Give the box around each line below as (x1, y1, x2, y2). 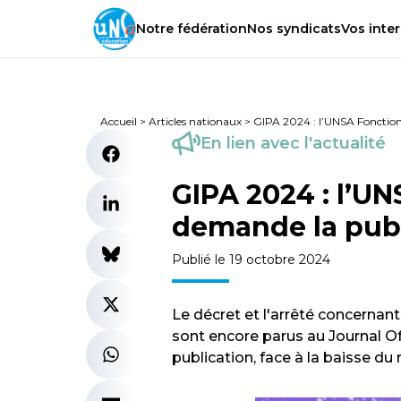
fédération (174, 21, 247, 38)
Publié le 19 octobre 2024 (172, 252, 330, 268)
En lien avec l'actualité (200, 133, 386, 153)
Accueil (100, 115, 137, 128)
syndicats (273, 21, 341, 38)
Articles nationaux (149, 115, 242, 128)
